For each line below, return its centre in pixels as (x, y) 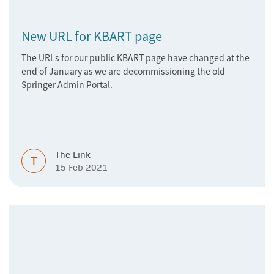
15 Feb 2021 (81, 168)
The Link (73, 155)
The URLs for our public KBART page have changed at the (135, 57)
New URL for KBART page (92, 36)
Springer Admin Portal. (67, 84)
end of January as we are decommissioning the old (123, 71)
